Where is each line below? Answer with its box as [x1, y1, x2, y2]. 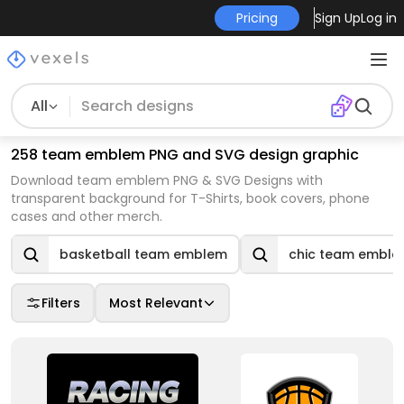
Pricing [235, 9, 278, 27]
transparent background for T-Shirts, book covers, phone [11, 189, 370, 207]
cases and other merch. [11, 207, 162, 225]
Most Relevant [109, 294, 203, 312]
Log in [360, 9, 397, 27]
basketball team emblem [60, 245, 227, 263]
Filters [41, 294, 80, 312]
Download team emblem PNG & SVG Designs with [11, 171, 323, 189]
